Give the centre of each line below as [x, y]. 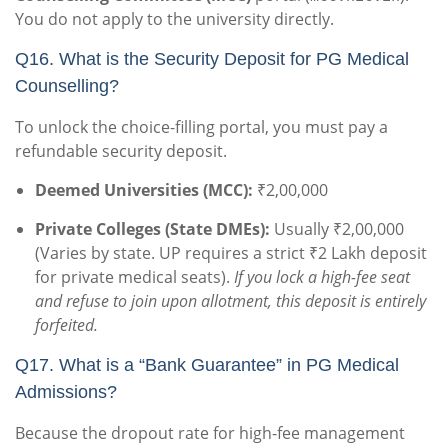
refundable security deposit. [121, 151]
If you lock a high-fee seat [322, 277]
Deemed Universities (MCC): [144, 190]
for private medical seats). [134, 277]
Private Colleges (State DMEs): [152, 229]
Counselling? [67, 86]
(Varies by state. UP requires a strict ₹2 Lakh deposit [231, 253]
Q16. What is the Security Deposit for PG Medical [212, 59]
